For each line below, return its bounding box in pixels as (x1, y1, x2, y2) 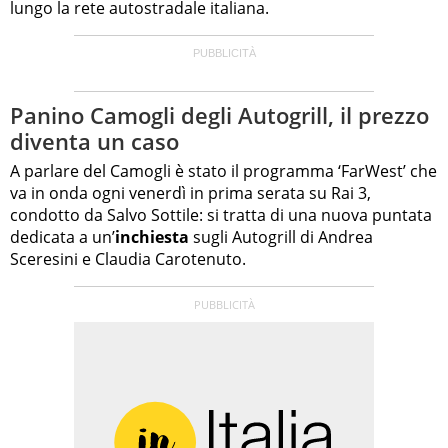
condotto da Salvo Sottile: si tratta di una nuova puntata (10, 203, 432, 226)
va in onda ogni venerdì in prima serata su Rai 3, (10, 181, 371, 204)
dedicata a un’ (10, 225, 115, 248)
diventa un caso (10, 126, 179, 157)
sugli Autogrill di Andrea (189, 225, 373, 248)
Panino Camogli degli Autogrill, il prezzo (10, 100, 429, 131)
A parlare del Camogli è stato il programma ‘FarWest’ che (10, 159, 437, 182)
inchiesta (115, 225, 189, 248)
